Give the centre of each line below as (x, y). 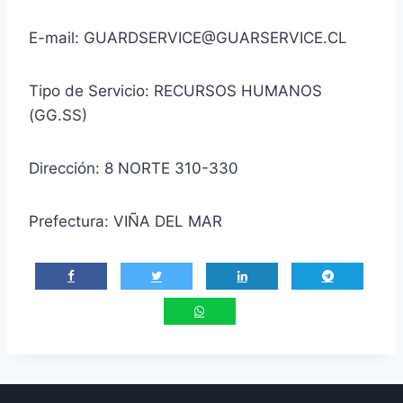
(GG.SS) (58, 116)
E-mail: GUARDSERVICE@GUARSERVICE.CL (188, 38)
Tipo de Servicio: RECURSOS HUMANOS (175, 91)
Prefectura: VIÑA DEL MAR (125, 222)
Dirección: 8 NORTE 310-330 (134, 169)
